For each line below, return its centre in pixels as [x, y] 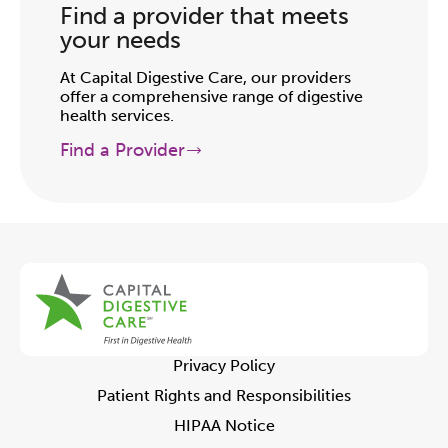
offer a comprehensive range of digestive [211, 97]
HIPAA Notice [224, 425]
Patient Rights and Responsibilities [224, 395]
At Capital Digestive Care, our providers [205, 78]
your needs [120, 40]
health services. [117, 116]
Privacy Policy [224, 365]
